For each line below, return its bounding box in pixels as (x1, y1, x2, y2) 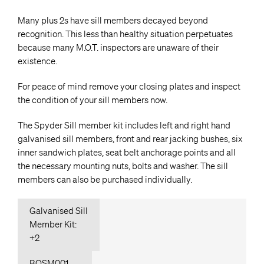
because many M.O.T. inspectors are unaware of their (18, 42, 219, 54)
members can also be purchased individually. (18, 174, 192, 186)
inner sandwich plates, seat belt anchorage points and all (18, 147, 236, 159)
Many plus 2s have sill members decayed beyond (18, 15, 208, 27)
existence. (18, 56, 57, 67)
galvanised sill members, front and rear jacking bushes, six (18, 134, 243, 145)
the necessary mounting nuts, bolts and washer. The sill (18, 161, 228, 172)
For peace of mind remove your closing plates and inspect (18, 81, 240, 93)
